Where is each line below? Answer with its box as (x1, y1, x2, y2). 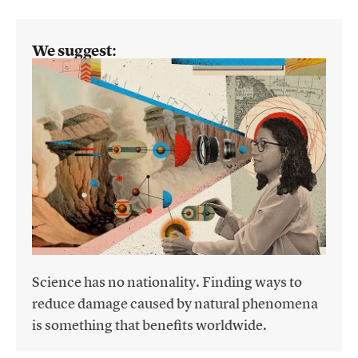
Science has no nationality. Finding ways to (32, 272, 302, 291)
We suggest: (32, 41, 117, 62)
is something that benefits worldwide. (32, 315, 267, 334)
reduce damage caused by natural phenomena (32, 293, 318, 312)
